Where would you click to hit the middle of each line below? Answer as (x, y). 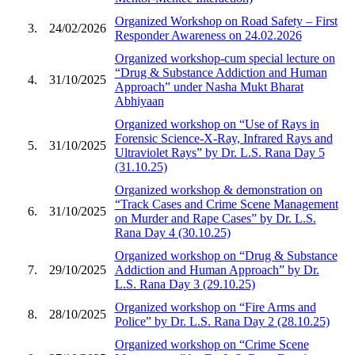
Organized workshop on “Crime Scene (212, 344)
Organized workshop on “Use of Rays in (217, 124)
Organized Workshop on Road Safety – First (226, 21)
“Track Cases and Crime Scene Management (226, 204)
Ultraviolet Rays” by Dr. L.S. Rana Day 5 (219, 152)
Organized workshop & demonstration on (218, 189)
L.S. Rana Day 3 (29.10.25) (185, 284)
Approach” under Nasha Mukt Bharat (209, 86)
